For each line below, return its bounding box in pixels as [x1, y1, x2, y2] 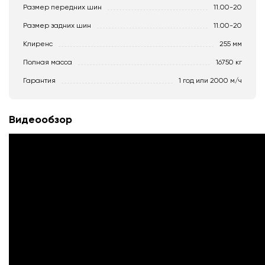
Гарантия [23, 76, 56, 85]
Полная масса [23, 58, 72, 66]
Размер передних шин [23, 3, 102, 11]
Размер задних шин [23, 21, 91, 30]
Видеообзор [9, 113, 72, 126]
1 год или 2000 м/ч [179, 76, 242, 85]
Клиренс [23, 40, 53, 48]
